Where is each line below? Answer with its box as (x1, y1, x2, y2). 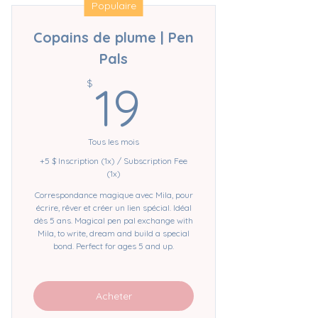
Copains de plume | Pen (33, 28, 194, 46)
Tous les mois (88, 136, 139, 147)
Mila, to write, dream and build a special (38, 228, 190, 238)
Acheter (95, 289, 132, 302)
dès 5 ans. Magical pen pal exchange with (34, 215, 193, 226)
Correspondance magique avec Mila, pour (34, 190, 193, 200)
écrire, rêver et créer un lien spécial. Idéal (35, 202, 192, 213)
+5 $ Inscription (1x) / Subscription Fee (40, 155, 187, 166)
